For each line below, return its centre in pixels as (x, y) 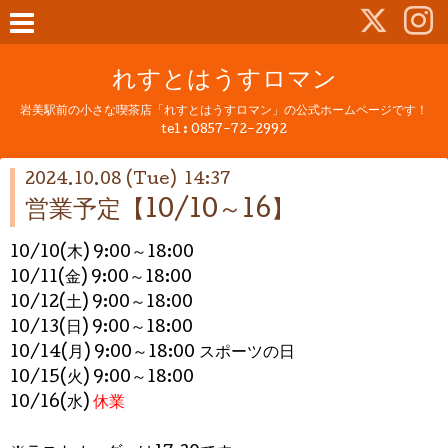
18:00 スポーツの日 (221, 354)
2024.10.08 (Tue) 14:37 (128, 180)
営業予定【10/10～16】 (160, 212)
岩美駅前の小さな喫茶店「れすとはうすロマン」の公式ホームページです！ (224, 111)
